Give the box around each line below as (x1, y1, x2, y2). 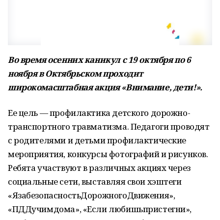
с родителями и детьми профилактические (8, 135, 187, 146)
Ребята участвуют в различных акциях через (8, 162, 191, 173)
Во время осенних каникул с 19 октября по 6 (8, 54, 191, 65)
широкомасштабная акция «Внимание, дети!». (8, 82, 202, 93)
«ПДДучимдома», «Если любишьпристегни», (8, 203, 192, 215)
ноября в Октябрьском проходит (8, 68, 143, 79)
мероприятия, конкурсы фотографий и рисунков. (8, 148, 208, 160)
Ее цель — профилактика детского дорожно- (8, 107, 191, 118)
